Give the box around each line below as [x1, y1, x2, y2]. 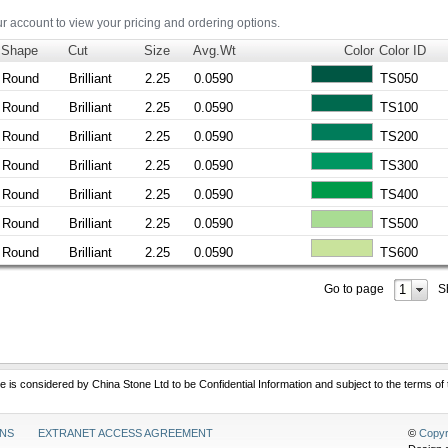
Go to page [323, 281, 384, 295]
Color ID [379, 42, 427, 58]
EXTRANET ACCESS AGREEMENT [38, 427, 214, 440]
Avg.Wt [193, 42, 237, 58]
